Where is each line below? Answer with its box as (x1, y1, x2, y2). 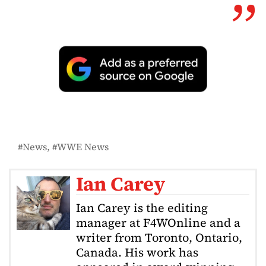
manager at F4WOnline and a (76, 214, 240, 232)
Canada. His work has (76, 244, 198, 261)
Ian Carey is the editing (76, 199, 208, 217)
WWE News (57, 140, 109, 154)
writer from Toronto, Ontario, (76, 229, 242, 246)
